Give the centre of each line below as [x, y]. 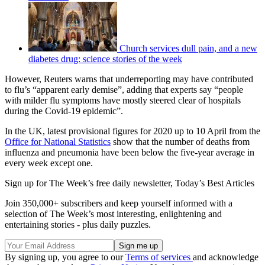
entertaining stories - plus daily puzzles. [78, 224]
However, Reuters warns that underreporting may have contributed [129, 79]
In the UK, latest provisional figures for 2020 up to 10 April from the [132, 131]
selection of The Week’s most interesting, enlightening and [113, 214]
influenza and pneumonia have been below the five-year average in [130, 152]
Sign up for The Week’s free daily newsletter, [90, 183]
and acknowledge [226, 257]
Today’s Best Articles [215, 183]
